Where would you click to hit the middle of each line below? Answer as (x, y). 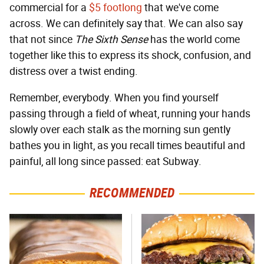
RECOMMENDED (132, 193)
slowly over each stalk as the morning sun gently (120, 130)
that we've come (180, 8)
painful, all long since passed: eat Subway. (105, 162)
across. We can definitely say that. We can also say (126, 24)
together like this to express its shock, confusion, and (130, 56)
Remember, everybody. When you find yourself (114, 98)
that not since (42, 40)
